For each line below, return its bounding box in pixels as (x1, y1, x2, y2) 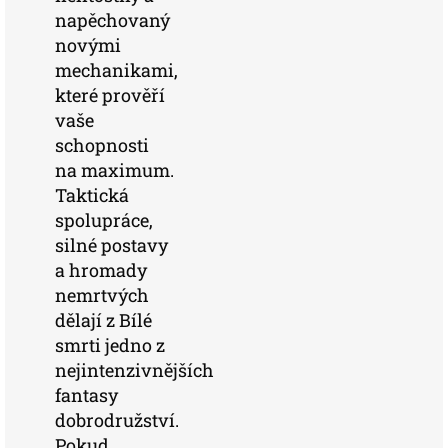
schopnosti (55, 133, 149, 157)
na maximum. (55, 158, 174, 182)
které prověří (55, 83, 165, 107)
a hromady (55, 258, 147, 282)
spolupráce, (55, 208, 153, 232)
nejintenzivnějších (55, 358, 214, 382)
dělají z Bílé (55, 308, 152, 332)
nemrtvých (55, 283, 149, 307)
